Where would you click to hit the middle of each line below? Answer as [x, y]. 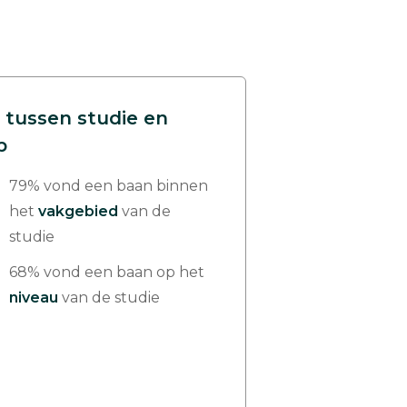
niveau [34, 298]
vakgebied [78, 211]
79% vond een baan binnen [109, 186]
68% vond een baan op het [107, 272]
